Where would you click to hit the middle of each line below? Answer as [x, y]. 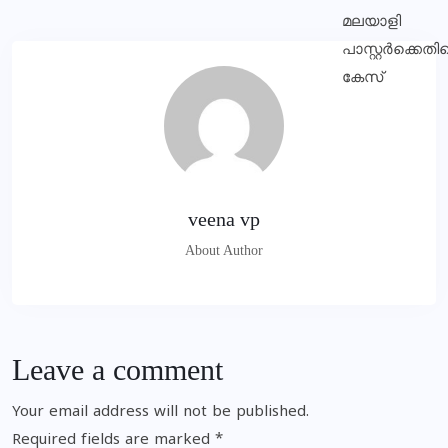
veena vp [224, 219]
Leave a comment [117, 369]
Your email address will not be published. [160, 412]
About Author [224, 250]
